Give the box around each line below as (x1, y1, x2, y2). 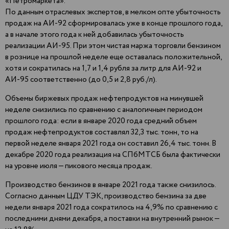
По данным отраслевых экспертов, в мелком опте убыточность (5, 7, 221, 18)
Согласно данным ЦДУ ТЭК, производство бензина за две (5, 191, 207, 202)
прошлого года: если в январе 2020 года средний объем (5, 116, 197, 127)
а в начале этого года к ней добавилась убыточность (5, 29, 184, 41)
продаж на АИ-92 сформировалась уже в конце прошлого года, (5, 18, 222, 30)
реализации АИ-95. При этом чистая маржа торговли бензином (5, 40, 221, 52)
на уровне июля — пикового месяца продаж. (5, 161, 152, 172)
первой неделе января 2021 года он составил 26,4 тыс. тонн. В (5, 138, 216, 150)
